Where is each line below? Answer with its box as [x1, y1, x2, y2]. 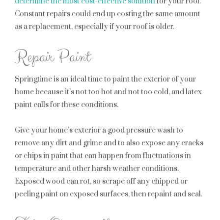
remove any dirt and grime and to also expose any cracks [15, 138, 203, 148]
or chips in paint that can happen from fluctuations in [15, 151, 191, 161]
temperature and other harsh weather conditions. [15, 164, 179, 173]
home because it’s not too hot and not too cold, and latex [15, 87, 202, 97]
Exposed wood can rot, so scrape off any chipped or [15, 177, 188, 186]
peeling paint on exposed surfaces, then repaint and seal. [15, 190, 202, 199]
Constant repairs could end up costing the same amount [15, 9, 200, 19]
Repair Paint [15, 46, 90, 69]
